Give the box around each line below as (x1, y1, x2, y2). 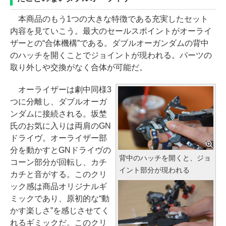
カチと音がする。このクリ (10, 169, 107, 179)
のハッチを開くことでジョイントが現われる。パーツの (10, 50, 212, 60)
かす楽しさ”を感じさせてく (10, 206, 109, 215)
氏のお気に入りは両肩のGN (10, 121, 111, 130)
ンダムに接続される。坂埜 (10, 109, 107, 118)
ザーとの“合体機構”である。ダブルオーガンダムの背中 (10, 38, 209, 47)
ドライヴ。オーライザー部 (10, 133, 107, 142)
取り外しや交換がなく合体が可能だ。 (10, 63, 147, 72)
